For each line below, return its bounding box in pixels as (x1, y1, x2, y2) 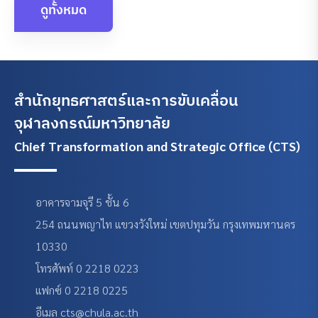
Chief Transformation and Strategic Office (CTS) (14, 138, 300, 155)
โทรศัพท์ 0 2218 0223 (35, 261, 139, 275)
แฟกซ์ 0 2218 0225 (35, 283, 128, 297)
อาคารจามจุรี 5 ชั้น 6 (35, 194, 129, 209)
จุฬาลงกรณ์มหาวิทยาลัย (14, 112, 170, 133)
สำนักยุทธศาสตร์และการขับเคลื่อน (14, 89, 238, 110)
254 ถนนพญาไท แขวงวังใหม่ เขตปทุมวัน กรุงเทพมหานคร (35, 216, 295, 231)
